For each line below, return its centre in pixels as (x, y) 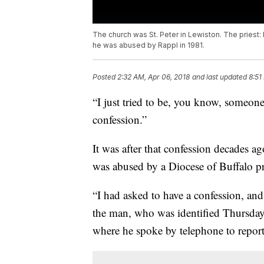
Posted (105, 77)
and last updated (220, 77)
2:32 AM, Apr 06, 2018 (154, 77)
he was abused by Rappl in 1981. (148, 45)
